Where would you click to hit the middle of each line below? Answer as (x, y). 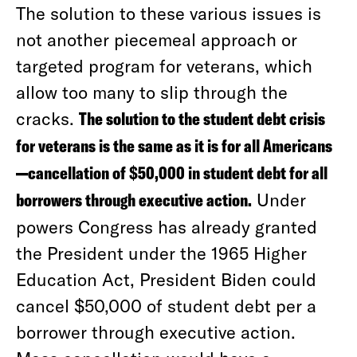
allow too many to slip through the (152, 92)
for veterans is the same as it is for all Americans (174, 146)
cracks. (47, 118)
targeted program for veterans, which (164, 65)
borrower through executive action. (156, 331)
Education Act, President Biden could (166, 279)
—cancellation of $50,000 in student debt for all (172, 173)
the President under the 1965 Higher (161, 253)
